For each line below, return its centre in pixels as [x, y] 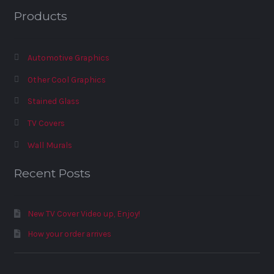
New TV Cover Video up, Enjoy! [83, 214]
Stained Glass [53, 101]
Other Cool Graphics [66, 79]
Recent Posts [52, 173]
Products [40, 16]
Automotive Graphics [68, 58]
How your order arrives [69, 234]
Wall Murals [50, 145]
